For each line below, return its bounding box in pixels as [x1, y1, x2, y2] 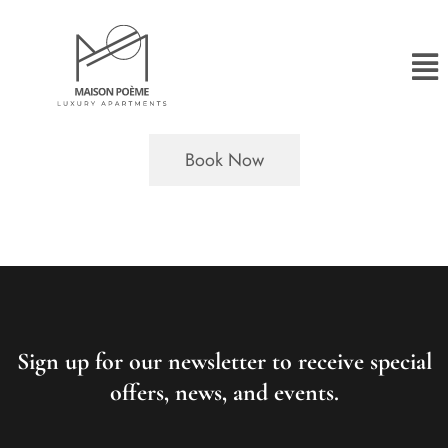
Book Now [184, 146, 264, 173]
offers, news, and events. [109, 378, 339, 408]
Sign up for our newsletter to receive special [16, 347, 432, 377]
